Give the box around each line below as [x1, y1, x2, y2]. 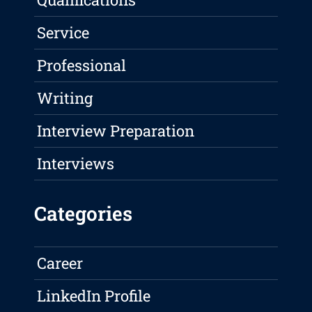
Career [37, 253, 84, 274]
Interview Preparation [37, 120, 195, 141]
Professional [37, 55, 127, 76]
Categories [34, 201, 133, 227]
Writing [37, 88, 93, 109]
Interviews [37, 153, 115, 174]
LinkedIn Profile [37, 286, 151, 306]
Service [37, 22, 90, 43]
